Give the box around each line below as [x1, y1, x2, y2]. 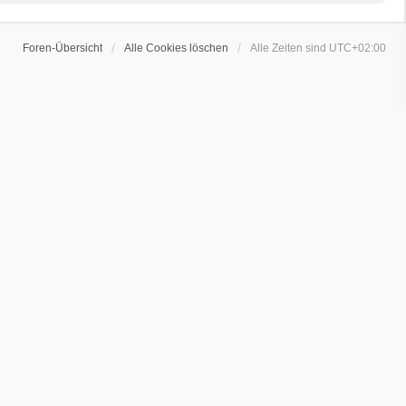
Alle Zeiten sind [250, 42, 329, 54]
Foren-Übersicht [23, 42, 102, 54]
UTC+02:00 [329, 42, 386, 54]
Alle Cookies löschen [124, 42, 228, 54]
